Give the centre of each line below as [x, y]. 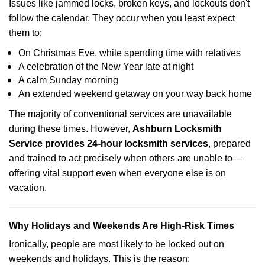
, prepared [230, 143]
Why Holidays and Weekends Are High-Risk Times [122, 226]
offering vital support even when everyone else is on [117, 173]
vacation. [28, 188]
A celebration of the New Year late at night [106, 67]
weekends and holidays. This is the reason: [99, 259]
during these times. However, [71, 129]
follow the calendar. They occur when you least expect [122, 18]
